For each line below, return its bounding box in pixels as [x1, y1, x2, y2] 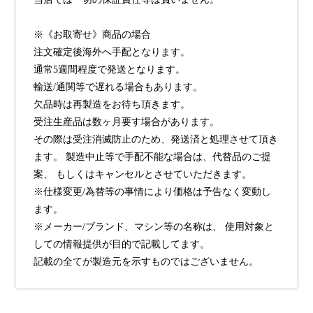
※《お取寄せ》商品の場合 [34, 29, 151, 41]
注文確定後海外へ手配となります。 [34, 47, 190, 58]
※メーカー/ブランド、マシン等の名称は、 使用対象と [34, 221, 274, 233]
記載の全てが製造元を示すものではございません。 [34, 256, 259, 268]
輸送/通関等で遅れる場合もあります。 [34, 82, 203, 93]
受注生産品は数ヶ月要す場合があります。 [34, 117, 219, 128]
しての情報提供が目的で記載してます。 [34, 239, 210, 250]
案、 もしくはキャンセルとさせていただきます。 [34, 169, 252, 180]
